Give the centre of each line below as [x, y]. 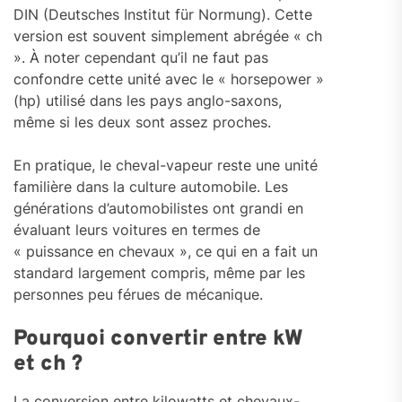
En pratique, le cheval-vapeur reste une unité [166, 166]
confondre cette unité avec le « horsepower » [169, 79]
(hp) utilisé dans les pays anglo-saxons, [148, 101]
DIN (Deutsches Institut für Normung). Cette [163, 15]
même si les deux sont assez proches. [142, 122]
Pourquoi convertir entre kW [158, 340]
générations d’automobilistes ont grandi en [158, 209]
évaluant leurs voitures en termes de [137, 230]
